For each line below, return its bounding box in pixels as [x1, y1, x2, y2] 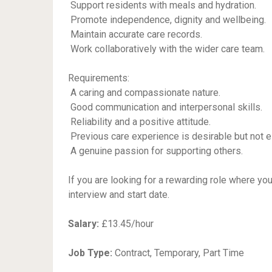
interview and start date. [68, 189, 169, 200]
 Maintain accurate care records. [68, 29, 202, 40]
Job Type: [68, 247, 112, 259]
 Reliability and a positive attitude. [68, 116, 211, 127]
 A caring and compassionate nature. [68, 87, 220, 98]
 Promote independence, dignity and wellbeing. [68, 14, 266, 25]
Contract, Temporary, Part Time [112, 247, 244, 259]
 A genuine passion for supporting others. [68, 145, 243, 157]
